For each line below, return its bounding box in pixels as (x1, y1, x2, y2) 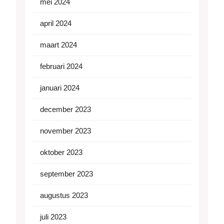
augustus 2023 (40, 191, 88, 200)
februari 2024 (40, 62, 82, 71)
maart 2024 (40, 40, 77, 49)
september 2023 (40, 169, 93, 178)
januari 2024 (40, 83, 79, 92)
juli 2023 (40, 212, 66, 221)
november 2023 (40, 126, 91, 135)
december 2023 (40, 105, 91, 114)
